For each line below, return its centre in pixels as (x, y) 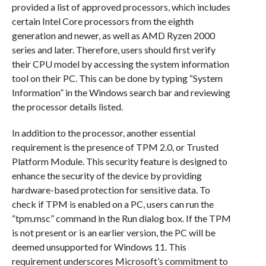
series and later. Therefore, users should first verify (113, 50)
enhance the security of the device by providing (107, 176)
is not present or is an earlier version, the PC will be (113, 233)
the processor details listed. (67, 107)
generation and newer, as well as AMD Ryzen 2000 (113, 36)
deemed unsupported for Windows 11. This (99, 247)
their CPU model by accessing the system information (120, 64)
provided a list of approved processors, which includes (121, 7)
